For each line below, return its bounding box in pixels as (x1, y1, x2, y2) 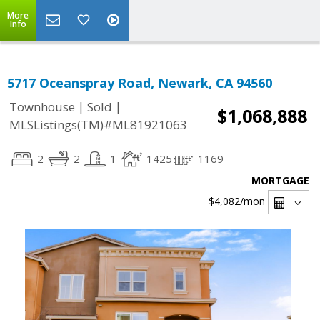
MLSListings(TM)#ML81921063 (9, 116, 187, 134)
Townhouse (9, 99, 75, 116)
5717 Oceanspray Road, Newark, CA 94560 (7, 74, 272, 91)
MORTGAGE (251, 174, 309, 187)
